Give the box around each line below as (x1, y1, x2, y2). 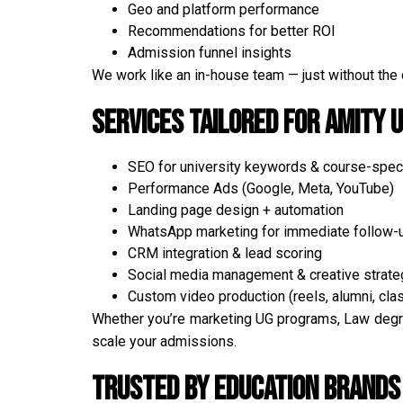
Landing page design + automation (128, 201, 344, 219)
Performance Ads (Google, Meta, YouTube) (128, 179, 394, 197)
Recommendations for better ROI (128, 22, 336, 40)
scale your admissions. (92, 332, 237, 350)
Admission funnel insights (128, 43, 291, 61)
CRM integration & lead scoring (128, 244, 322, 262)
